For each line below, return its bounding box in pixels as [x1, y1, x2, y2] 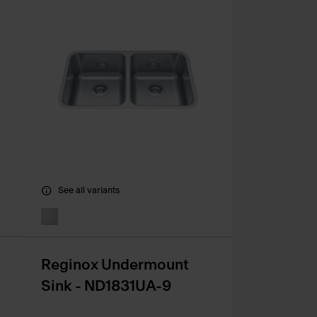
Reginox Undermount [41, 258, 189, 273]
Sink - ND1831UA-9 [41, 279, 171, 294]
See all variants [58, 186, 120, 195]
